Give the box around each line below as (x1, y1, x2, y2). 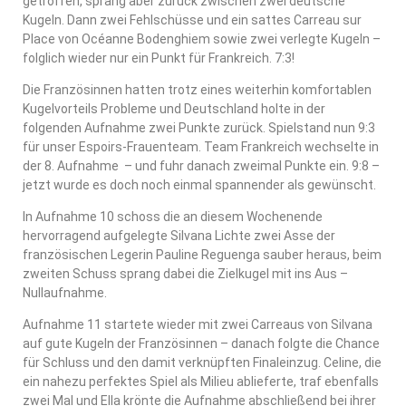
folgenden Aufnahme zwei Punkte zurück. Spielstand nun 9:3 (23, 120, 375, 135)
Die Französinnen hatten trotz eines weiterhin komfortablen (23, 82, 372, 97)
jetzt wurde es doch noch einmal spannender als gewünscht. (23, 177, 376, 192)
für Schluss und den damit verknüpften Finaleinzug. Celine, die (23, 354, 382, 370)
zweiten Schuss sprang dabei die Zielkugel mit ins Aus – (23, 266, 348, 281)
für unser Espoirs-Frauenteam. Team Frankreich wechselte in (23, 139, 379, 154)
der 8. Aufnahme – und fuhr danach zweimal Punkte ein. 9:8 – (23, 158, 380, 173)
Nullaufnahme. (23, 285, 107, 300)
